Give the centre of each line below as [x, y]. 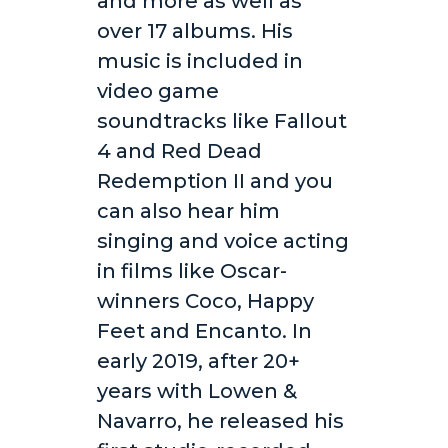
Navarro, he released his [220, 421]
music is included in [199, 61]
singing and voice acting [222, 241]
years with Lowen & [196, 391]
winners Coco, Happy [205, 301]
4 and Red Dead [179, 151]
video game [157, 91]
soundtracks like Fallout [221, 121]
